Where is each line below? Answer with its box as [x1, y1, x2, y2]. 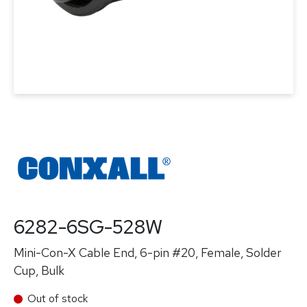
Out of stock [27, 291, 88, 306]
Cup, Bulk [14, 262, 64, 278]
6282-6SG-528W [14, 214, 162, 240]
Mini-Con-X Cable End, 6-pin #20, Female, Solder [14, 245, 282, 260]
